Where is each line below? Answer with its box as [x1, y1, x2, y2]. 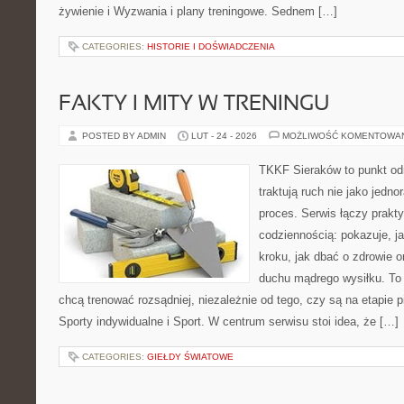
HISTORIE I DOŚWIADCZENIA [147, 41, 275, 51]
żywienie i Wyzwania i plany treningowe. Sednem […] [59, 5, 337, 18]
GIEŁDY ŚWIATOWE [147, 352, 234, 362]
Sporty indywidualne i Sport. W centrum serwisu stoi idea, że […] [59, 315, 399, 328]
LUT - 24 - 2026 [191, 131, 257, 141]
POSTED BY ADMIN [82, 131, 169, 141]
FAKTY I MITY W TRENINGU [59, 95, 329, 115]
